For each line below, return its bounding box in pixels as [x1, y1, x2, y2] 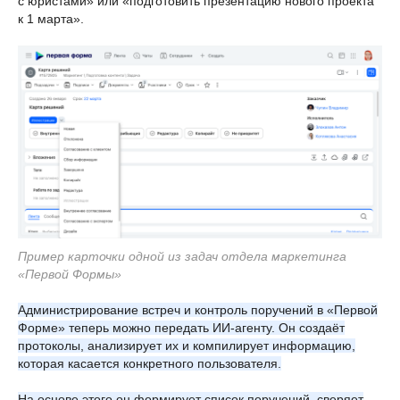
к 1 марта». [18, 11, 84, 26]
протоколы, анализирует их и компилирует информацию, [18, 337, 355, 353]
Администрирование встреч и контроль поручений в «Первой [18, 302, 378, 317]
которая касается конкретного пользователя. [18, 355, 281, 371]
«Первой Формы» [18, 266, 121, 281]
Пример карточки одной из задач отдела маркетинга [18, 248, 346, 263]
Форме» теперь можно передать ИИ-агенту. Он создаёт [18, 320, 345, 335]
